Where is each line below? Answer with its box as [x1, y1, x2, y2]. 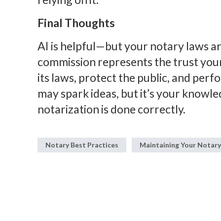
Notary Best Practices [45, 141, 118, 149]
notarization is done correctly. [37, 102, 185, 116]
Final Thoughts [37, 15, 115, 30]
